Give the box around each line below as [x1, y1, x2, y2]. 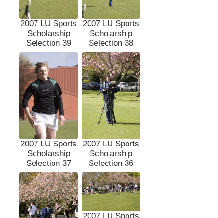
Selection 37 [26, 159, 71, 168]
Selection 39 [26, 38, 71, 48]
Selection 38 [89, 38, 133, 48]
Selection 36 [89, 159, 133, 168]
